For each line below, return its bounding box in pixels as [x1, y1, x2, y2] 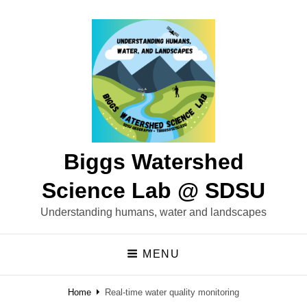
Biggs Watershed [63, 149, 244, 174]
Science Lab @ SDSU [42, 178, 265, 203]
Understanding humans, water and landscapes [40, 206, 267, 218]
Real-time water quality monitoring [105, 286, 239, 297]
